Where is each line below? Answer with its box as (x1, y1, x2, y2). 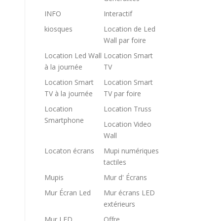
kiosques (44, 24, 73, 34)
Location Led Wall (44, 51, 102, 60)
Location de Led (104, 24, 155, 34)
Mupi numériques (104, 146, 159, 155)
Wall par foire (104, 36, 146, 45)
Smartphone (44, 115, 84, 125)
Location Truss (104, 104, 151, 113)
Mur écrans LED (104, 188, 155, 197)
